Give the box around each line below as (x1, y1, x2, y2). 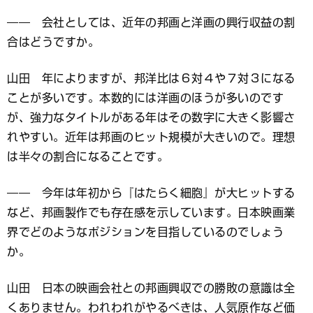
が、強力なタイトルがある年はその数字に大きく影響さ (7, 112, 296, 124)
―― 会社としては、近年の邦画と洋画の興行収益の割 (7, 17, 296, 29)
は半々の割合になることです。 (7, 151, 168, 163)
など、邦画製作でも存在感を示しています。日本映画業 (7, 207, 296, 219)
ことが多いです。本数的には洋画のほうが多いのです (7, 92, 284, 104)
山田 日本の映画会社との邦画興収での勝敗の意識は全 (7, 282, 296, 294)
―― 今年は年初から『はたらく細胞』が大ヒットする (7, 187, 296, 199)
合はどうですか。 (7, 36, 99, 48)
